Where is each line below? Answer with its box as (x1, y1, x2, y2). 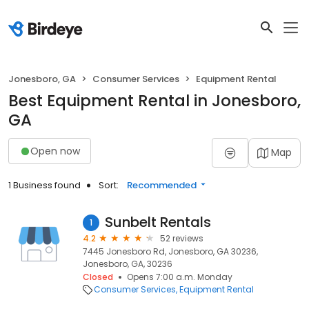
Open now (30, 143, 80, 158)
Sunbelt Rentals (105, 212, 211, 232)
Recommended (127, 179, 197, 192)
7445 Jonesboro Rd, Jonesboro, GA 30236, (83, 246, 258, 257)
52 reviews (160, 232, 203, 244)
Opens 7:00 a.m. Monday (127, 271, 232, 283)
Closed (83, 271, 113, 283)
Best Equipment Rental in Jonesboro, (8, 90, 301, 112)
